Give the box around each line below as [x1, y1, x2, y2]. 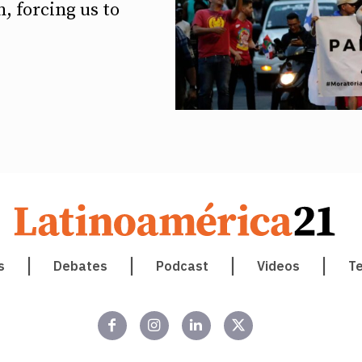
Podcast [155, 257, 208, 274]
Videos [256, 257, 300, 274]
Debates [53, 257, 107, 274]
